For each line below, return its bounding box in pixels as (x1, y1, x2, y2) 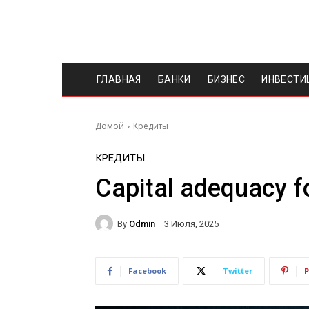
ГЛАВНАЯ (97, 74, 141, 85)
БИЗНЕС (207, 74, 246, 85)
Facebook (128, 266, 166, 276)
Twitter (223, 266, 252, 276)
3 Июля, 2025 (164, 219, 219, 230)
